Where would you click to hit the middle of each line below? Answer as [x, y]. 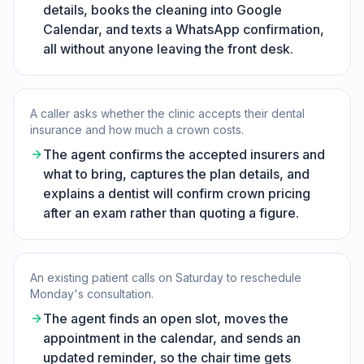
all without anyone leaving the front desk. [168, 49]
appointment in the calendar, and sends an [172, 338]
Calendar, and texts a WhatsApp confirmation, [184, 29]
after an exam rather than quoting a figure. [171, 213]
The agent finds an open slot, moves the [166, 318]
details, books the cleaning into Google [162, 10]
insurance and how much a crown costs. [137, 130]
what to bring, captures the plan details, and [176, 174]
